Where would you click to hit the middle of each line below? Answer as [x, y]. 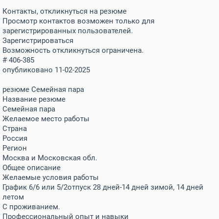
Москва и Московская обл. [50, 158]
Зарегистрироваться [38, 41]
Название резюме [34, 99]
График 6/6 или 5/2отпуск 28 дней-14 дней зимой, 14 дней [103, 187]
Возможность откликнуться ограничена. [73, 50]
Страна [15, 129]
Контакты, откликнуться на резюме [65, 11]
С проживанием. [31, 207]
